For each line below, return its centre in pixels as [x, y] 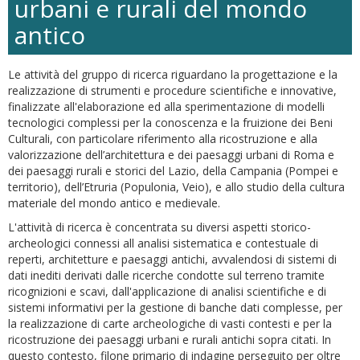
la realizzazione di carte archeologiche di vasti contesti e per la [170, 323]
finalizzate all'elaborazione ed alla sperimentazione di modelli [166, 106]
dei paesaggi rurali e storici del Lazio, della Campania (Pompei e [173, 170]
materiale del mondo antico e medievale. [114, 202]
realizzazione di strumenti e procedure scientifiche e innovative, [172, 90]
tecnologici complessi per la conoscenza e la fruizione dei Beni [170, 122]
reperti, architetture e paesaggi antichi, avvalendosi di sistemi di [172, 259]
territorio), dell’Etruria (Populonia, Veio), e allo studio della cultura [176, 186]
